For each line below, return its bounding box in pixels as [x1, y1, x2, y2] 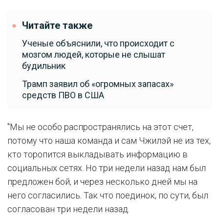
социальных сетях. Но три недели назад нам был [7, 163, 206, 173]
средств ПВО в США [22, 90, 104, 100]
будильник [22, 61, 66, 71]
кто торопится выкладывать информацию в [7, 149, 188, 159]
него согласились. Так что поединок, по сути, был [7, 190, 208, 200]
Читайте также [22, 20, 92, 31]
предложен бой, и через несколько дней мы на [7, 176, 197, 187]
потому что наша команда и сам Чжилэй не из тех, [7, 135, 211, 146]
